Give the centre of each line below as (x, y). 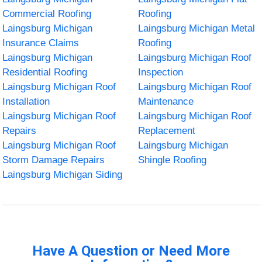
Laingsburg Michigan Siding (63, 174)
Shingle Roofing (172, 160)
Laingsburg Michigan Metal (196, 28)
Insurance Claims (41, 43)
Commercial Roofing (47, 13)
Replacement (167, 130)
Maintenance (166, 101)
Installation (26, 101)
